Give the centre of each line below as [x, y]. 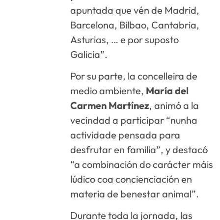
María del [167, 90]
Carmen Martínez [110, 105]
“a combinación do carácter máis [142, 164]
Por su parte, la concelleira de [134, 76]
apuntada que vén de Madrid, [135, 10]
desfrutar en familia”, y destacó [139, 149]
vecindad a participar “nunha [134, 120]
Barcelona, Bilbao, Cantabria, [135, 25]
